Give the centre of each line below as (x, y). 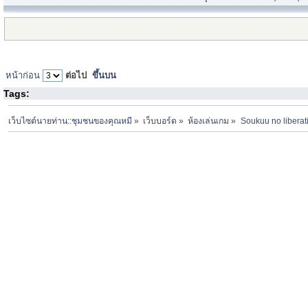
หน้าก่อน (22, 75)
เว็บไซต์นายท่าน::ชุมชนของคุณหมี (70, 121)
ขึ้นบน (104, 75)
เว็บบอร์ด (160, 121)
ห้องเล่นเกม (209, 121)
